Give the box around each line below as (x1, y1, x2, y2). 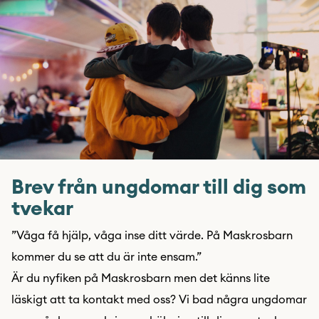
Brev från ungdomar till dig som (11, 177, 306, 197)
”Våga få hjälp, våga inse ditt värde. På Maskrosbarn (11, 230, 293, 241)
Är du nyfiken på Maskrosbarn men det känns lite (11, 273, 270, 284)
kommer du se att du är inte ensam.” (11, 251, 202, 263)
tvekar (11, 199, 73, 219)
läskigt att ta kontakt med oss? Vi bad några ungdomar (11, 294, 307, 305)
